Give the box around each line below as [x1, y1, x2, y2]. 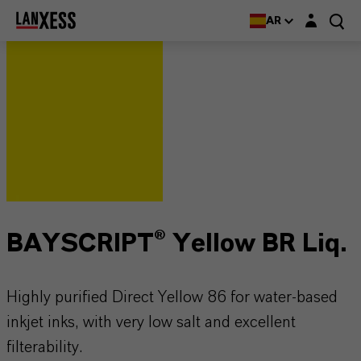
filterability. [6, 339, 82, 355]
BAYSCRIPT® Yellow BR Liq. [6, 230, 347, 256]
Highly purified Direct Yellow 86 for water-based [6, 289, 338, 305]
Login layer [301, 10, 355, 22]
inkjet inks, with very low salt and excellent [6, 314, 296, 330]
